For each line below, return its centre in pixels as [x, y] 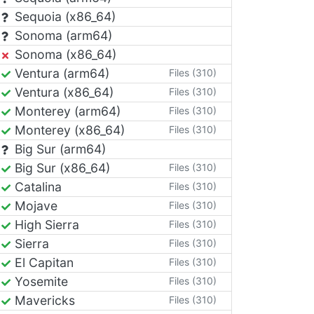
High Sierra [45, 225]
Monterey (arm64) [66, 111]
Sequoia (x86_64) [63, 16]
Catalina [36, 187]
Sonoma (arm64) [62, 35]
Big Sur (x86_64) [61, 168]
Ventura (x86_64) [62, 92]
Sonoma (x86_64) [64, 54]
